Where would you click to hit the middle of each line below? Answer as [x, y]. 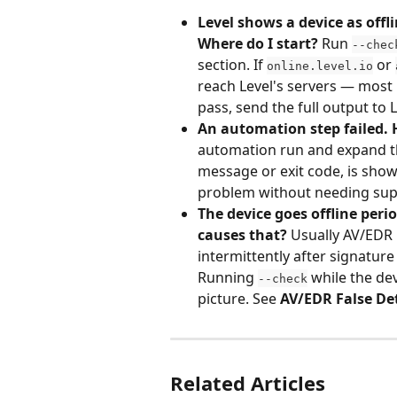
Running [228, 277]
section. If [232, 64]
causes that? [242, 234]
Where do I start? [258, 43]
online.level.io [320, 66]
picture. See [239, 298]
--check [283, 278]
